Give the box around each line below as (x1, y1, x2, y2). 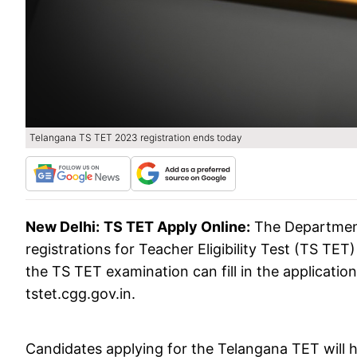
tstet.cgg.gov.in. (25, 285, 135, 303)
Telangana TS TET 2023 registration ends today (29, 131, 242, 144)
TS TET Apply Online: (104, 218, 250, 236)
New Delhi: (25, 218, 100, 236)
